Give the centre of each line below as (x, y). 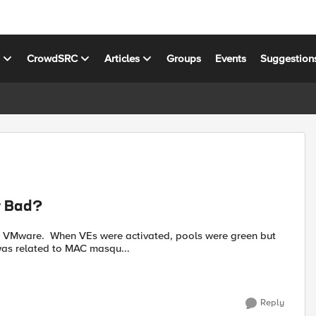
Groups (184, 58)
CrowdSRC (53, 58)
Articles (122, 58)
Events (231, 58)
